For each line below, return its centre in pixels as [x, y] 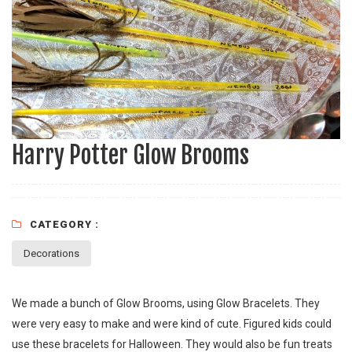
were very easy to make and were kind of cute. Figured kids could [172, 323]
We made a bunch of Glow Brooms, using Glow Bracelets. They [166, 303]
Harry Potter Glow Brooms [130, 155]
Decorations [51, 253]
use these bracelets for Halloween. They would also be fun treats [172, 344]
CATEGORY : [64, 224]
